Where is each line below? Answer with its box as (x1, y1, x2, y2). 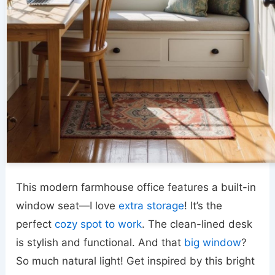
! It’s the (184, 199, 223, 212)
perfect (16, 218, 55, 231)
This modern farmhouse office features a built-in (16, 181, 257, 194)
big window (184, 236, 242, 249)
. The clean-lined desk (142, 218, 253, 231)
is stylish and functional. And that (16, 236, 185, 249)
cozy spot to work (55, 218, 142, 231)
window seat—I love (16, 199, 119, 212)
